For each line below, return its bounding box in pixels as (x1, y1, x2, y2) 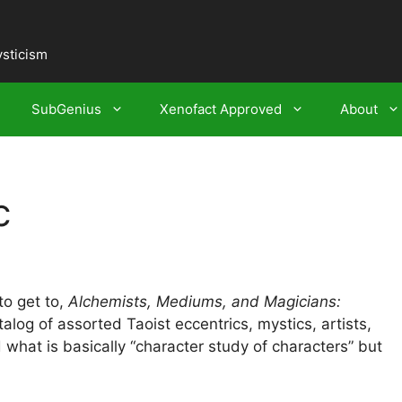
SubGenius (31, 100, 101, 118)
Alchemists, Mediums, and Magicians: (68, 293, 341, 311)
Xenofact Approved (160, 100, 282, 118)
